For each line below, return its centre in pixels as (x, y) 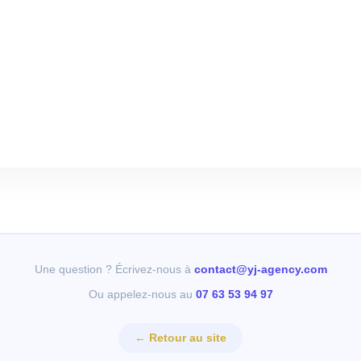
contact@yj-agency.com (260, 269)
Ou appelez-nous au (142, 294)
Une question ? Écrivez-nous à (114, 269)
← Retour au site (180, 338)
